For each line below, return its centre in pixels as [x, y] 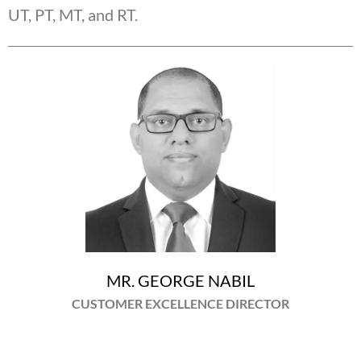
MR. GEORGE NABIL [180, 281]
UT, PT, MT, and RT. [73, 15]
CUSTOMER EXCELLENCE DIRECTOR [180, 304]
